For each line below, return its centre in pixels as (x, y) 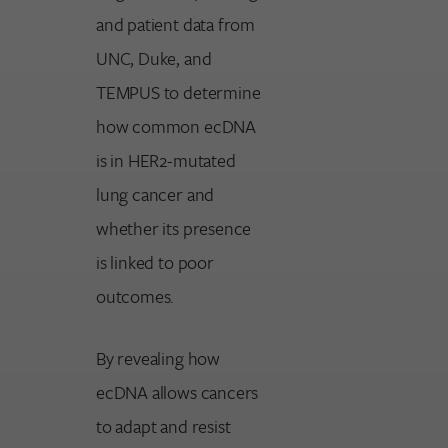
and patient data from (175, 23)
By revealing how (158, 358)
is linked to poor (155, 261)
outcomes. (135, 295)
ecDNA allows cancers (177, 392)
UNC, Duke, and (154, 57)
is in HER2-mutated (166, 159)
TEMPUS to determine (178, 91)
